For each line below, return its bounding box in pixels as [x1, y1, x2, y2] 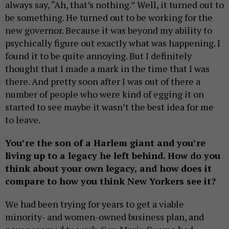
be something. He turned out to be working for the [5, 11, 213, 24]
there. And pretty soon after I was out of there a [5, 75, 200, 88]
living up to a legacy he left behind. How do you [5, 149, 220, 162]
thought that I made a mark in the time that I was [5, 62, 210, 75]
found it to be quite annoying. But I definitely [5, 50, 192, 62]
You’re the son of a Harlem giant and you [5, 136, 193, 149]
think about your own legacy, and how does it [5, 162, 212, 175]
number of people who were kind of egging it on [5, 88, 204, 101]
